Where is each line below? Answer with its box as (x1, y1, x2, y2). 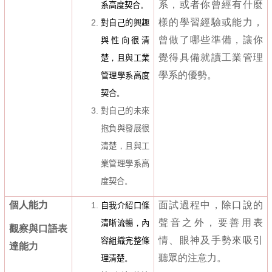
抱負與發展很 (101, 124, 149, 134)
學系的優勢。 (158, 70, 217, 81)
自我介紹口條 (101, 201, 149, 211)
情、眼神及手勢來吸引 (158, 235, 263, 246)
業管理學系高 (101, 159, 149, 169)
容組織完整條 (101, 236, 149, 246)
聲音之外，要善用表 (158, 217, 263, 228)
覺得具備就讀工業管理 (158, 52, 263, 63)
